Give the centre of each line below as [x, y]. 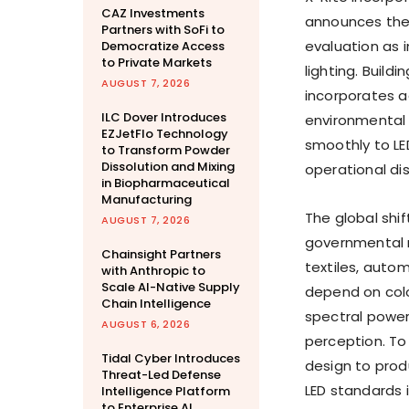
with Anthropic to [153, 271]
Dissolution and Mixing [168, 167]
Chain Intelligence [156, 304]
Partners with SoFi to [163, 30]
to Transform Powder [166, 151]
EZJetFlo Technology [165, 134]
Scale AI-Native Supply [171, 288]
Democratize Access [163, 47]
